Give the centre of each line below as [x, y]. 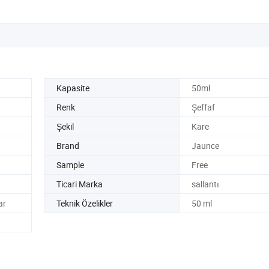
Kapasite [73, 88]
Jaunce [205, 145]
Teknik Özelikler [85, 203]
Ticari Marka [80, 184]
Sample [70, 165]
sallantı [205, 184]
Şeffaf [203, 107]
